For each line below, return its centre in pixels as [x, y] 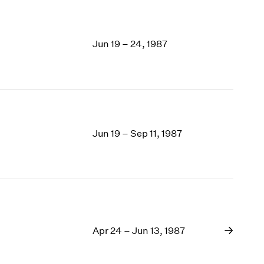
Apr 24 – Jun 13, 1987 [139, 230]
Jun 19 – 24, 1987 [130, 44]
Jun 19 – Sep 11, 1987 [138, 134]
